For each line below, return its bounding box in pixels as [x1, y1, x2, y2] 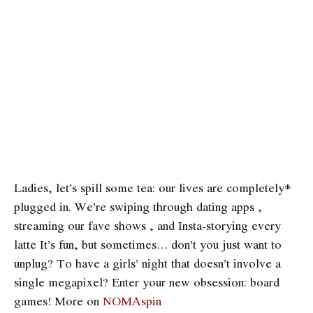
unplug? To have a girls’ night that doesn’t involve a [14, 254, 281, 272]
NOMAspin [103, 291, 161, 310]
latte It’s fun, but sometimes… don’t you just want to [14, 235, 282, 253]
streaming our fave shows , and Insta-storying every [14, 216, 281, 234]
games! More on [14, 291, 103, 310]
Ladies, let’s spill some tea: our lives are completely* [14, 178, 291, 196]
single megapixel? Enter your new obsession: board [14, 272, 279, 291]
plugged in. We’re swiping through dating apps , [14, 197, 262, 215]
